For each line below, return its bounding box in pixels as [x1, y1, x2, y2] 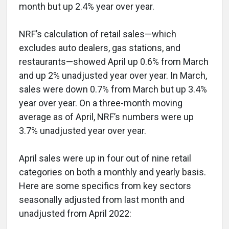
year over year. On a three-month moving [19, 98, 182, 109]
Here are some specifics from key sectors [19, 180, 191, 192]
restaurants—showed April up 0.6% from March [19, 56, 209, 67]
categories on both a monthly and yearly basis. [19, 167, 206, 178]
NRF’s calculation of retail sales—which [19, 29, 176, 40]
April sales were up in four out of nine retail [19, 153, 191, 164]
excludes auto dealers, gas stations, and [19, 42, 180, 54]
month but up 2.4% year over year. [19, 1, 154, 12]
